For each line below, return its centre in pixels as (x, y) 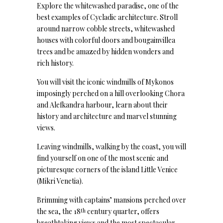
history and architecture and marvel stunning (107, 116)
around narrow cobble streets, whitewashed (106, 29)
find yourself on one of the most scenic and (103, 158)
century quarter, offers (122, 211)
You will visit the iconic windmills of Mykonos (105, 82)
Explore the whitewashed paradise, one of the (108, 6)
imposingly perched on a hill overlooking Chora (111, 93)
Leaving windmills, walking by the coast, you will (111, 147)
